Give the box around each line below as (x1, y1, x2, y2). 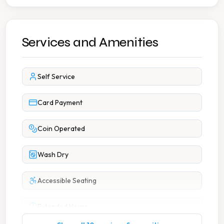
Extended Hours (37, 201, 88, 211)
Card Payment (37, 97, 82, 107)
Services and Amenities (22, 34, 158, 50)
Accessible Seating (37, 175, 96, 185)
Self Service (37, 71, 75, 81)
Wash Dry (37, 149, 68, 159)
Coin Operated (37, 123, 85, 133)
